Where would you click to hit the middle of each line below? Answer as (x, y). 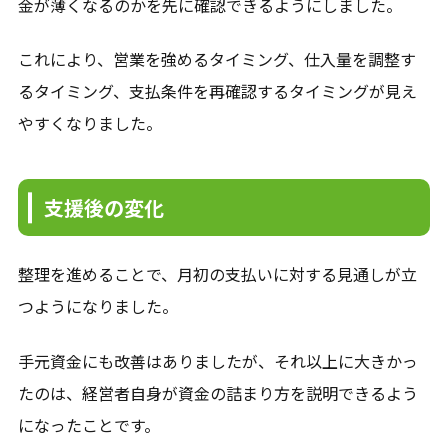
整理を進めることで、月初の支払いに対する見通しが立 (217, 274)
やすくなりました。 (89, 123)
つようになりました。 (97, 306)
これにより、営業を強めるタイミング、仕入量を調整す (216, 59)
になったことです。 (88, 424)
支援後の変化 (103, 208)
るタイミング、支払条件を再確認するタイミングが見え (217, 91)
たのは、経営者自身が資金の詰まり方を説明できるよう (217, 392)
